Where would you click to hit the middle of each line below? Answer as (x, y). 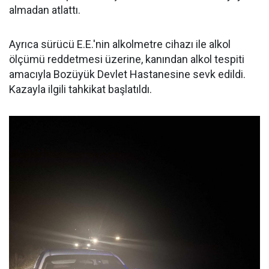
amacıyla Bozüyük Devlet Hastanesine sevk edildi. (127, 74)
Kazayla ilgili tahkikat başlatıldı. (80, 89)
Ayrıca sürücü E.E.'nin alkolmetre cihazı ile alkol (120, 44)
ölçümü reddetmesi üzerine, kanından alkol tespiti (127, 59)
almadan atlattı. (45, 10)
